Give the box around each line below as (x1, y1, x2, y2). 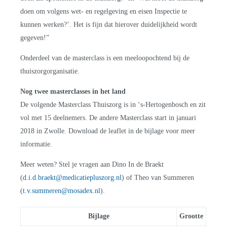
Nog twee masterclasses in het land (20, 87, 126, 95)
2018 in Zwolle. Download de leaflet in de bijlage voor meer (20, 127, 196, 135)
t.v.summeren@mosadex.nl (23, 186, 101, 195)
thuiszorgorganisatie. (20, 67, 80, 75)
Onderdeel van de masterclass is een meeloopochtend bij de (20, 54, 190, 62)
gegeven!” (20, 33, 50, 42)
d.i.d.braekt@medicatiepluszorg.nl (23, 173, 122, 181)
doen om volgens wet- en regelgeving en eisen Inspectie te (20, 7, 187, 15)
